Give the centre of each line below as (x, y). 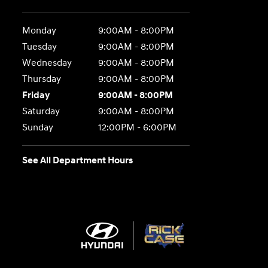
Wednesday (47, 63)
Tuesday (40, 47)
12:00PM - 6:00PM (137, 127)
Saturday (41, 111)
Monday (39, 31)
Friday (36, 95)
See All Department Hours (78, 160)
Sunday (38, 127)
